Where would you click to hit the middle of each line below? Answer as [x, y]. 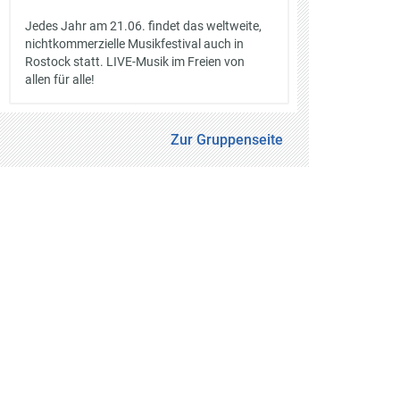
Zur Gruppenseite [227, 139]
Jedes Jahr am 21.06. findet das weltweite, [143, 25]
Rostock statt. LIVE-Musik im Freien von [134, 61]
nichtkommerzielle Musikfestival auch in [134, 43]
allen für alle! [59, 79]
